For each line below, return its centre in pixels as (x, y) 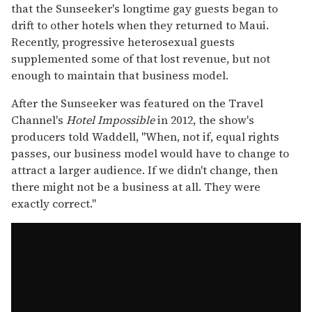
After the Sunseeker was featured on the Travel (137, 103)
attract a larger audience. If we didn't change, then (145, 170)
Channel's (39, 119)
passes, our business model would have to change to (150, 153)
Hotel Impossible (110, 119)
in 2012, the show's (204, 119)
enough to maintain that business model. (120, 75)
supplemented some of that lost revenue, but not (141, 58)
